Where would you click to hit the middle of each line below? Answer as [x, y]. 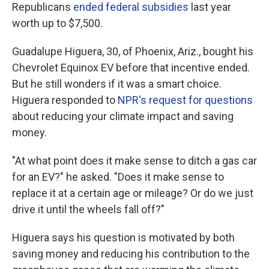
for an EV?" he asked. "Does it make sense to [118, 177]
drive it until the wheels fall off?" [88, 209]
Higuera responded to [65, 100]
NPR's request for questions [185, 100]
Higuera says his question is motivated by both [123, 237]
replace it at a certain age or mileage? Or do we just [133, 193]
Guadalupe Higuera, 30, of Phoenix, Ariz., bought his [133, 51]
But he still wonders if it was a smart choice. [117, 84]
